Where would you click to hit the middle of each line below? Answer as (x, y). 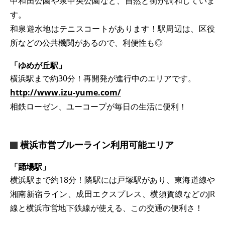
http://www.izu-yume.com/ (66, 93)
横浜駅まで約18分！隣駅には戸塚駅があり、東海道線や (113, 180)
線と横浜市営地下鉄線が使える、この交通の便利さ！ (106, 208)
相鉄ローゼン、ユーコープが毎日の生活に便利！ (98, 107)
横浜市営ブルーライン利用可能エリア (97, 145)
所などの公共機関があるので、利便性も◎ (86, 43)
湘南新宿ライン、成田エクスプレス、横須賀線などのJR (113, 194)
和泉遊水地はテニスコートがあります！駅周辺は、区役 (113, 29)
